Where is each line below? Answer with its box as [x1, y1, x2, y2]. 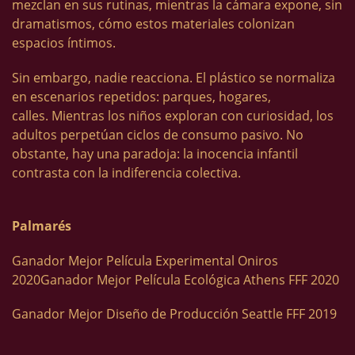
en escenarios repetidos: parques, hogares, [12, 87, 271, 105]
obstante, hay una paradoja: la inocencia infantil [12, 144, 298, 162]
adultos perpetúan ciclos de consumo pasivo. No [12, 125, 303, 143]
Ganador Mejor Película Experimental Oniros [12, 251, 278, 269]
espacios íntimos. [12, 34, 116, 52]
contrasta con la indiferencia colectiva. [12, 163, 241, 181]
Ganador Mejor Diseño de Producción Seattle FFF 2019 [12, 305, 337, 323]
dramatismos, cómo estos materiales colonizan [12, 15, 295, 33]
